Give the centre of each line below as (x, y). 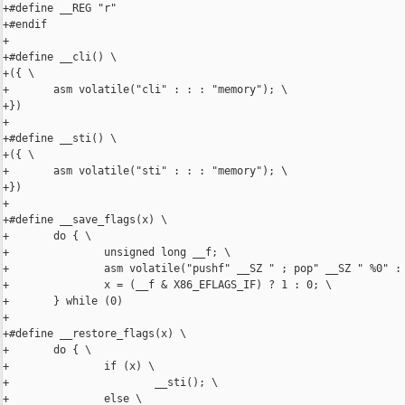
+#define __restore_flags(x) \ (94, 334)
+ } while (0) (63, 301)
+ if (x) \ (79, 367)
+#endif (25, 25)
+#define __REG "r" (60, 9)
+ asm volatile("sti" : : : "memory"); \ (145, 171)
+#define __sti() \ (60, 139)
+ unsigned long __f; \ (117, 253)
